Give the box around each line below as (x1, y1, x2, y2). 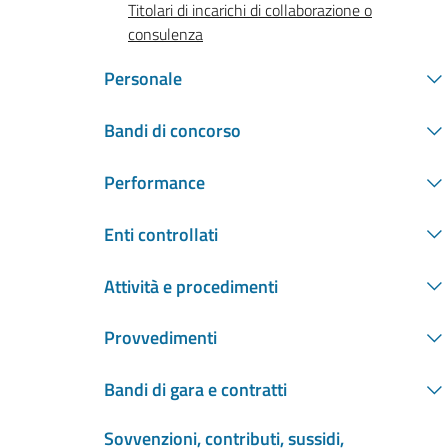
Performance (104, 169, 205, 197)
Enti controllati (104, 220, 218, 248)
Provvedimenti (104, 324, 217, 352)
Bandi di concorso (104, 117, 241, 145)
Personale (104, 65, 182, 93)
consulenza (128, 21, 203, 46)
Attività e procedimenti (104, 272, 278, 300)
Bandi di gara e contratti (104, 376, 287, 404)
